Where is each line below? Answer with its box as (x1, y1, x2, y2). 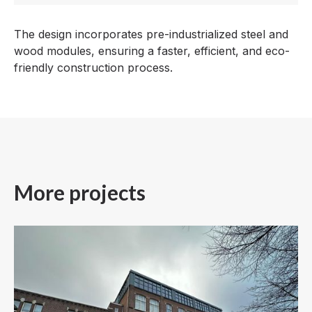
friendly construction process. (14, 60, 173, 75)
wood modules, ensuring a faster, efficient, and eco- (14, 43, 290, 58)
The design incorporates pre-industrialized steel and (14, 26, 288, 41)
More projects (14, 179, 146, 205)
